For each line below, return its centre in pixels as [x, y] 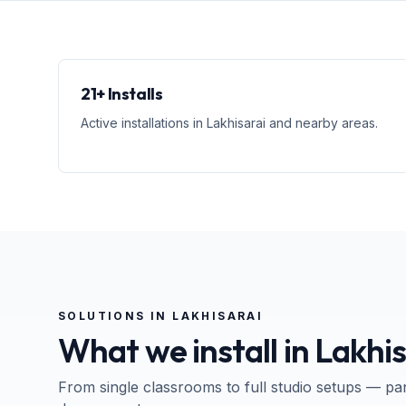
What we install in [186, 350]
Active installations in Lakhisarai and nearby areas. [229, 123]
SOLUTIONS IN [116, 316]
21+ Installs [122, 94]
